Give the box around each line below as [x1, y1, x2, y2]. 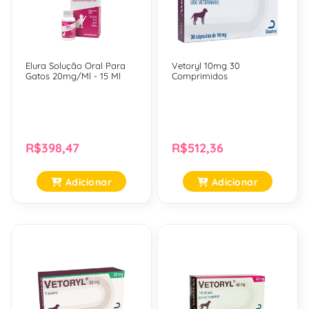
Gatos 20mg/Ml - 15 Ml [26, 71, 121, 83]
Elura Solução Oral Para [26, 61, 126, 72]
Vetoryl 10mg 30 [172, 61, 240, 72]
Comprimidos [172, 71, 228, 83]
